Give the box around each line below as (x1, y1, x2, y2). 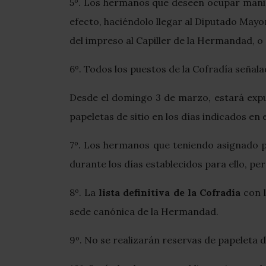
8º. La (69, 186, 99, 199)
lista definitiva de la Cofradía (99, 186, 240, 199)
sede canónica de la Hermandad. (69, 205, 218, 218)
